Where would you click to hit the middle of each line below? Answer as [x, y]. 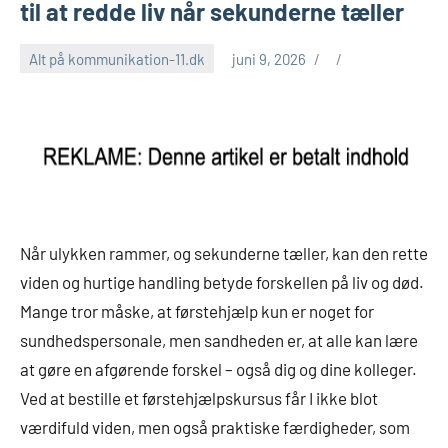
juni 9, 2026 [269, 58]
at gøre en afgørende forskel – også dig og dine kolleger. [218, 369]
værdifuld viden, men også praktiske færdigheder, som [215, 427]
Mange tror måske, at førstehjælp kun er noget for [197, 311]
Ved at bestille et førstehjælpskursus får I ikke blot [199, 398]
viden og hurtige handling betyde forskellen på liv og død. [222, 282]
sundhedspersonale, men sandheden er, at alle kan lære [219, 340]
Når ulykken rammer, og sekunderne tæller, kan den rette [224, 253]
